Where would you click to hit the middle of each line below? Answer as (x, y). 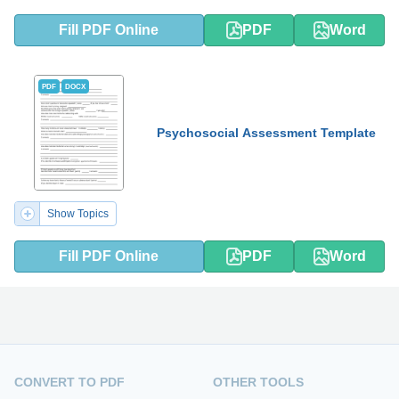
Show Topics (78, 214)
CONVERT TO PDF (69, 382)
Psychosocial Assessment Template (266, 133)
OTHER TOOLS (258, 382)
